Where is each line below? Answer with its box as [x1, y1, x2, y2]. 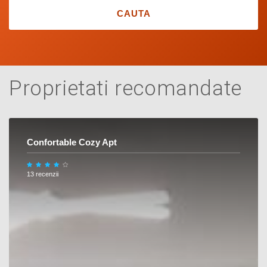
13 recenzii [27, 170, 58, 178]
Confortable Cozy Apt [27, 137, 117, 147]
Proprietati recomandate [9, 76, 242, 101]
